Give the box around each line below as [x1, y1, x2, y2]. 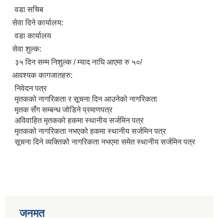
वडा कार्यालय [15, 32, 51, 40]
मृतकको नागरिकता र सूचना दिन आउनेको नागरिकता [15, 95, 157, 104]
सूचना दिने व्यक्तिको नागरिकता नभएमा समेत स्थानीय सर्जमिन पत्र [15, 138, 195, 146]
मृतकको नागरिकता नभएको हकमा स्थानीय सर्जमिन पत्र [15, 127, 166, 136]
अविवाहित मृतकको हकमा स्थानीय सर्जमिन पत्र [15, 116, 144, 125]
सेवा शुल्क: [12, 45, 43, 54]
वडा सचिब [15, 5, 43, 14]
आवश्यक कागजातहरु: [12, 71, 74, 80]
